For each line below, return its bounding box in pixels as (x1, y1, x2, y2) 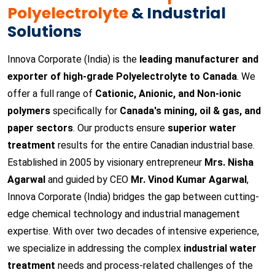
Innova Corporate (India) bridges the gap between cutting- (7, 191, 259, 203)
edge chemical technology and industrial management (7, 208, 240, 220)
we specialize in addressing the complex (7, 242, 184, 254)
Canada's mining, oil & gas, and (120, 105, 261, 117)
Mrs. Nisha (204, 157, 254, 168)
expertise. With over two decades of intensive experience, (7, 225, 259, 237)
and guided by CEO (45, 174, 131, 185)
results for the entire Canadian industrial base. (55, 139, 255, 151)
